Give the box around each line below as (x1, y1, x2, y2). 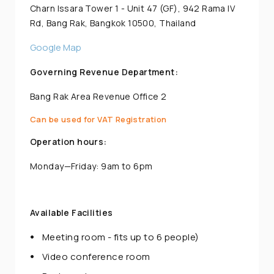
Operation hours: (30, 135, 107, 147)
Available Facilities (30, 206, 113, 218)
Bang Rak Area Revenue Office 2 (30, 90, 167, 102)
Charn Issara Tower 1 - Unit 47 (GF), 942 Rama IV (30, 2, 235, 14)
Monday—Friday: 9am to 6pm (30, 160, 153, 172)
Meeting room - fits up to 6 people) (42, 230, 199, 243)
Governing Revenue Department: (30, 65, 179, 78)
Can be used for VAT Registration (30, 113, 167, 125)
